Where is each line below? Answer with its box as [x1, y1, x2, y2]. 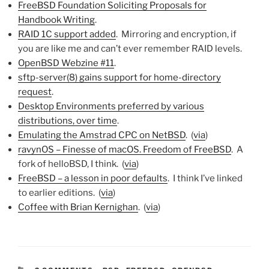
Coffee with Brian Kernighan [18, 202, 138, 213]
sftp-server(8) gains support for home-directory [18, 72, 221, 83]
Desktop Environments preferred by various [18, 101, 204, 112]
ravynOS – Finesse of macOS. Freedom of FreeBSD [18, 144, 231, 155]
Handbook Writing [18, 14, 95, 25]
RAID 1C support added [18, 29, 116, 40]
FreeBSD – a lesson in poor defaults [18, 173, 168, 184]
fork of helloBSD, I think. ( [18, 159, 124, 169]
